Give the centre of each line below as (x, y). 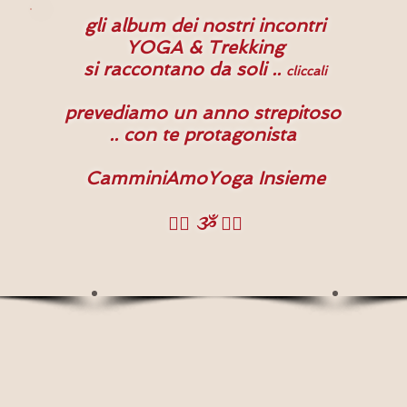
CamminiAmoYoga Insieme (205, 178)
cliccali (306, 71)
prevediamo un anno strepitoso (205, 113)
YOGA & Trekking (205, 47)
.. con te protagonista (205, 134)
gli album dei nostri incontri (205, 25)
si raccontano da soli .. (184, 69)
